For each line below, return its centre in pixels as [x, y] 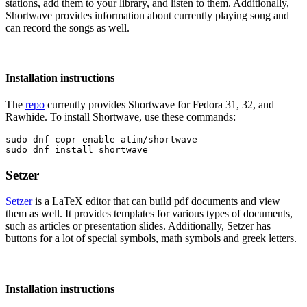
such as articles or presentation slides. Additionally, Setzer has [138, 226]
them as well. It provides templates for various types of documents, [149, 214]
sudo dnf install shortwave [77, 150]
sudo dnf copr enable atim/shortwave [101, 140]
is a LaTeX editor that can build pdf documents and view [156, 201]
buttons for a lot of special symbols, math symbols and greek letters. [151, 238]
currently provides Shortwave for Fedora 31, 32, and [159, 105]
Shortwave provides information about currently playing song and [147, 15]
